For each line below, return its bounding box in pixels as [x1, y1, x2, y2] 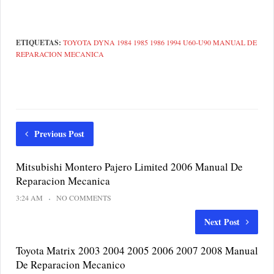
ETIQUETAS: [16, 37, 63, 48]
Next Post [204, 215, 240, 229]
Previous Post [34, 127, 84, 141]
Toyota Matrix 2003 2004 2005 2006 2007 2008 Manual [16, 243, 258, 258]
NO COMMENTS [56, 193, 111, 203]
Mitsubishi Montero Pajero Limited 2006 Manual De [16, 160, 243, 174]
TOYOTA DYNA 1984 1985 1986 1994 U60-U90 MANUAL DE [63, 37, 257, 48]
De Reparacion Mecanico [16, 257, 125, 272]
